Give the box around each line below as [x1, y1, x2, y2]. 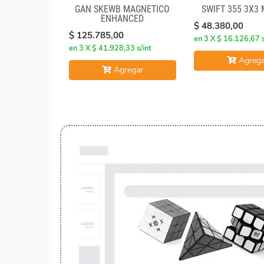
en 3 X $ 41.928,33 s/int [69, 43, 151, 54]
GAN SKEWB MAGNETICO [75, 4, 170, 15]
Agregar [111, 64, 143, 76]
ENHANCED [101, 13, 144, 25]
